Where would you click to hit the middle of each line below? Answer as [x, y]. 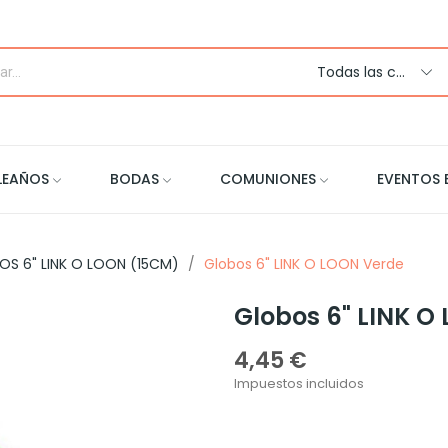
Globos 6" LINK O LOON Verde [304, 263]
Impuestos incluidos [299, 383]
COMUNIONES [268, 178]
